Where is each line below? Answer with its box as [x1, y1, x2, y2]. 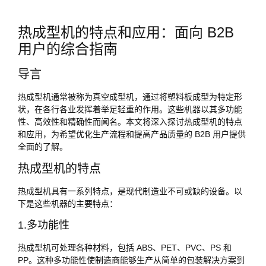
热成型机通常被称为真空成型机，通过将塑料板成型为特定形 [18, 91, 242, 102]
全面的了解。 [18, 141, 68, 151]
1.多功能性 [18, 219, 69, 232]
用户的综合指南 [18, 40, 118, 57]
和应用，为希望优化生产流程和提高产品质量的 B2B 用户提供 [18, 129, 246, 139]
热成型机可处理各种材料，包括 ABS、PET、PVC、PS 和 [18, 243, 232, 253]
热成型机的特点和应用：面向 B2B [18, 24, 234, 40]
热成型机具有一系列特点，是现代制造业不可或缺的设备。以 [18, 186, 242, 197]
